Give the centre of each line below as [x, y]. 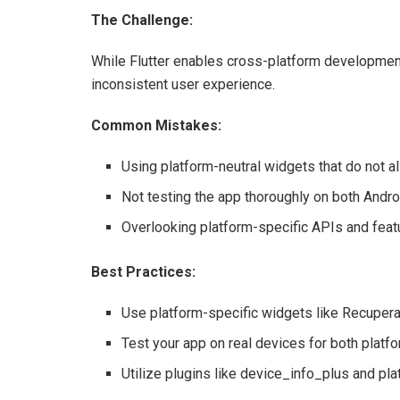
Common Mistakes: [156, 125]
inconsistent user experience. [183, 84]
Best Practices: [143, 271]
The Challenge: [142, 20]
